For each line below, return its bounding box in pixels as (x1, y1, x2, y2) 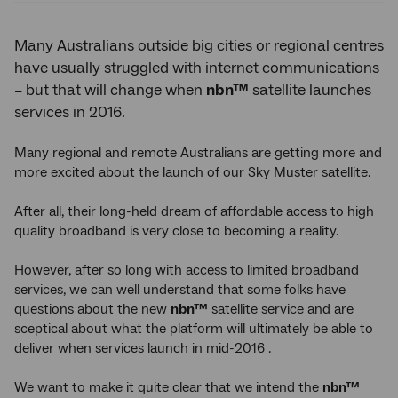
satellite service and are (208, 300, 354, 319)
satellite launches (252, 80, 371, 101)
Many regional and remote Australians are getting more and (14, 144, 382, 163)
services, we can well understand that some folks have (14, 281, 346, 299)
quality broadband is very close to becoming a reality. (14, 222, 338, 241)
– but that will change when (14, 80, 206, 101)
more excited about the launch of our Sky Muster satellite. (14, 163, 370, 182)
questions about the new (14, 300, 171, 319)
